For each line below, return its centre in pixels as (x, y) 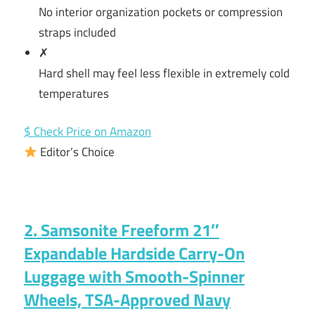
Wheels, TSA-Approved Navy (127, 300)
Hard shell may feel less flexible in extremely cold (165, 73)
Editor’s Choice (76, 152)
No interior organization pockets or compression (161, 12)
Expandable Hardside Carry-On (134, 253)
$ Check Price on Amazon (88, 132)
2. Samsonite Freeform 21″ (122, 230)
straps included (78, 32)
